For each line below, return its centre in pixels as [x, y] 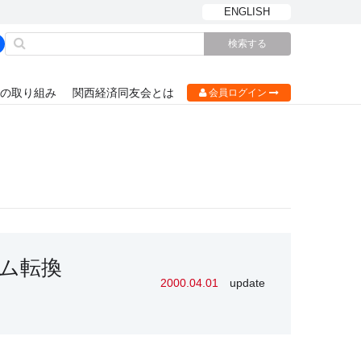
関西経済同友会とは [123, 93]
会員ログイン [238, 93]
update [247, 283]
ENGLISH [247, 12]
